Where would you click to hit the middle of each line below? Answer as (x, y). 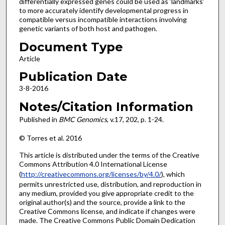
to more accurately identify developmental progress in (103, 11)
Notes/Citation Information (106, 107)
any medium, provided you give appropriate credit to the (106, 193)
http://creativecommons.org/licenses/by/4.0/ (91, 174)
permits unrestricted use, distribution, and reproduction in (110, 184)
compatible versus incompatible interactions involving (103, 20)
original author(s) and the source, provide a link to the (102, 202)
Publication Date (73, 77)
